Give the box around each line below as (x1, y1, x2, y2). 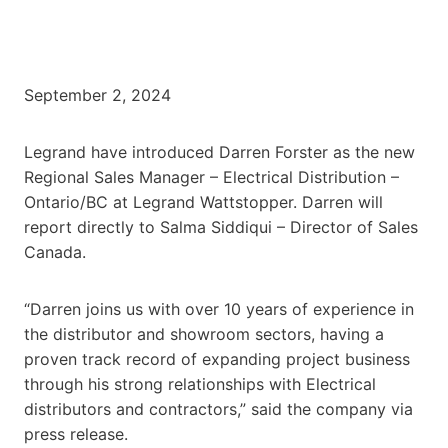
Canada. (24, 241, 86, 262)
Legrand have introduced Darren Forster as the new (24, 141, 415, 162)
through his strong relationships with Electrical (24, 373, 376, 394)
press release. (24, 423, 128, 444)
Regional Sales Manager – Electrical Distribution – (24, 166, 399, 187)
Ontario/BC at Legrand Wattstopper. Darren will (24, 191, 383, 212)
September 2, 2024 (24, 84, 171, 105)
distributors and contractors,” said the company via (24, 398, 413, 419)
